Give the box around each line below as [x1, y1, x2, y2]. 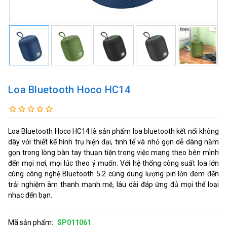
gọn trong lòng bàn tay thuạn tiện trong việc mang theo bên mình [8, 148, 219, 157]
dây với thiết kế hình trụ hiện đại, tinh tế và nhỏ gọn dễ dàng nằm [8, 137, 219, 146]
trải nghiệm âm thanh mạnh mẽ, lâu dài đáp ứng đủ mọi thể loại [8, 180, 219, 188]
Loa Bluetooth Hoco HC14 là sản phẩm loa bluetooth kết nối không [8, 127, 219, 135]
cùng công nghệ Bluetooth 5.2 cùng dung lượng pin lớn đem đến [8, 169, 219, 178]
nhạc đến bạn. [8, 191, 52, 199]
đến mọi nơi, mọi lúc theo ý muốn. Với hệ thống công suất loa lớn [8, 159, 219, 167]
